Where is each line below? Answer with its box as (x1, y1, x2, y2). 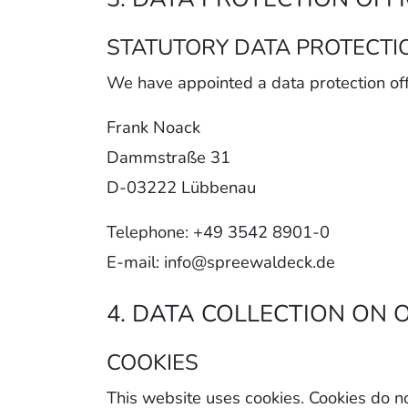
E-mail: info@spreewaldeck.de (107, 250, 335, 274)
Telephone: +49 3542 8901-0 (107, 220, 330, 244)
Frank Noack (107, 116, 200, 139)
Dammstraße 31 (107, 146, 230, 169)
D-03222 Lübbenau (107, 176, 256, 199)
